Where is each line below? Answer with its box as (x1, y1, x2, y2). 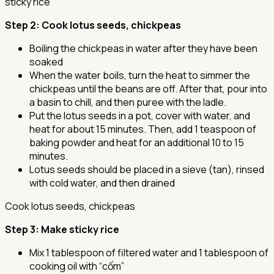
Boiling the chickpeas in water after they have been (29, 42, 257, 56)
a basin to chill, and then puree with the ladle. (29, 95, 226, 109)
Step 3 (5, 223, 35, 237)
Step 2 (5, 18, 36, 32)
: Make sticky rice (35, 223, 119, 237)
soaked (29, 55, 63, 69)
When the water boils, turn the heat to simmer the (29, 68, 250, 83)
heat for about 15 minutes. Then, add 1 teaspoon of (29, 122, 256, 136)
